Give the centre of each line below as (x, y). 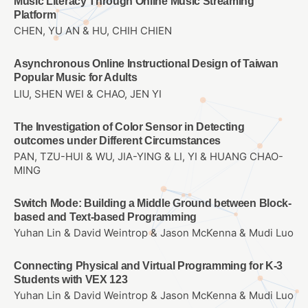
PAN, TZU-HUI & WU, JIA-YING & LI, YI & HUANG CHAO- (148, 156)
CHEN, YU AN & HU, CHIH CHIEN (93, 31)
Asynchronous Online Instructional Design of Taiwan (146, 64)
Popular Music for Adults (76, 78)
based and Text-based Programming (105, 217)
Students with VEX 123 (71, 279)
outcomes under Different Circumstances (118, 140)
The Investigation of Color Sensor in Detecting (129, 126)
